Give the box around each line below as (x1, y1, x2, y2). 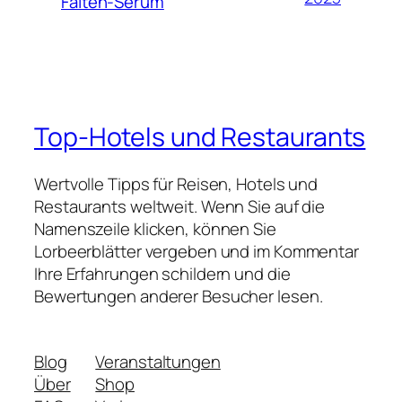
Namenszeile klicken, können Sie (34, 216, 276, 240)
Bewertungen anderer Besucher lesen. (34, 284, 323, 308)
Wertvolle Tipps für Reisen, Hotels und (34, 171, 319, 196)
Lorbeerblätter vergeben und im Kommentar (34, 239, 359, 263)
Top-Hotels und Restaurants (34, 118, 366, 154)
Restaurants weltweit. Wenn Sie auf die (34, 194, 326, 218)
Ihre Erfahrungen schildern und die (34, 261, 291, 285)
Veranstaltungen (95, 350, 221, 374)
